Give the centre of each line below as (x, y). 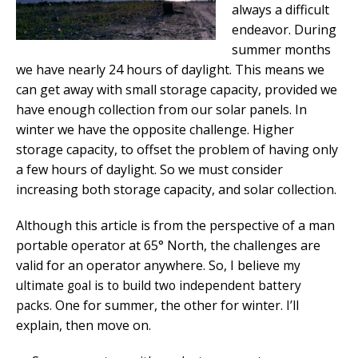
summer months (281, 49)
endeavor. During (284, 29)
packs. (34, 305)
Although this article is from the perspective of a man (175, 225)
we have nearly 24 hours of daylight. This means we (170, 69)
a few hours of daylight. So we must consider (149, 169)
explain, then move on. (84, 325)
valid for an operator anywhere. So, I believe (149, 265)
